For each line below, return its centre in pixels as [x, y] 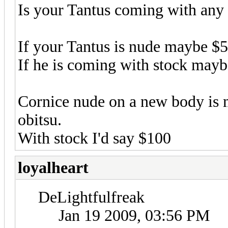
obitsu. [40, 120]
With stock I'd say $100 [94, 138]
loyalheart [53, 167]
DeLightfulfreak [91, 197]
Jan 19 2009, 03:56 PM [134, 215]
